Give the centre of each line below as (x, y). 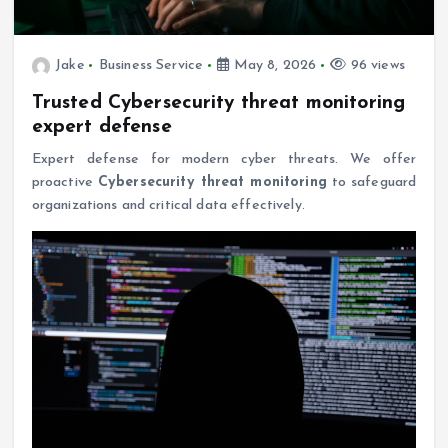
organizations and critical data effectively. (168, 206)
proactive (64, 183)
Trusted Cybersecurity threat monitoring (218, 103)
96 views (375, 66)
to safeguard (371, 183)
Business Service (151, 66)
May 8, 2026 (273, 66)
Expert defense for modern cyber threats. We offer (224, 160)
